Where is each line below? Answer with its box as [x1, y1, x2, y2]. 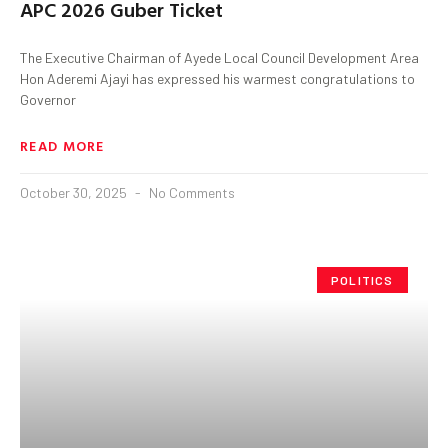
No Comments [146, 183, 235, 201]
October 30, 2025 [20, 183, 130, 201]
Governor [20, 90, 76, 108]
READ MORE [20, 134, 105, 156]
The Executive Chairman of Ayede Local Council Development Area [20, 48, 419, 66]
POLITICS [331, 272, 394, 287]
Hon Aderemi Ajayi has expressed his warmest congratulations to [20, 69, 415, 87]
